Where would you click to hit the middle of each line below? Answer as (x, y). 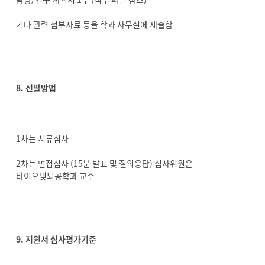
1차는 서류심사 (42, 138)
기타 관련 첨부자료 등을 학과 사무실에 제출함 (94, 24)
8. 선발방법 (36, 88)
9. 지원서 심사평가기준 (56, 239)
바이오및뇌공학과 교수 (55, 176)
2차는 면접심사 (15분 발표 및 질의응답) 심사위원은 (104, 163)
